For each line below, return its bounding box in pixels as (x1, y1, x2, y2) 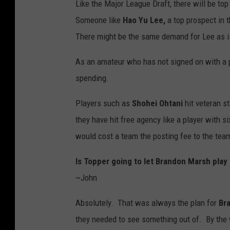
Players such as (75, 98, 132, 109)
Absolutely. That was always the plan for (75, 198, 219, 208)
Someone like (75, 15, 123, 26)
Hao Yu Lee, (123, 15, 167, 26)
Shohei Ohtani (132, 98, 185, 109)
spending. (75, 73, 109, 84)
